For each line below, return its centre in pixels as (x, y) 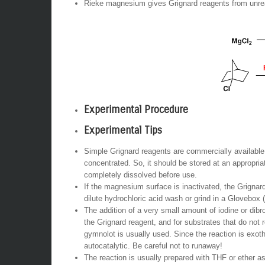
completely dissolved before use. (140, 175)
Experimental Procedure (136, 110)
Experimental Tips (123, 130)
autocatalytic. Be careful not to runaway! (153, 246)
